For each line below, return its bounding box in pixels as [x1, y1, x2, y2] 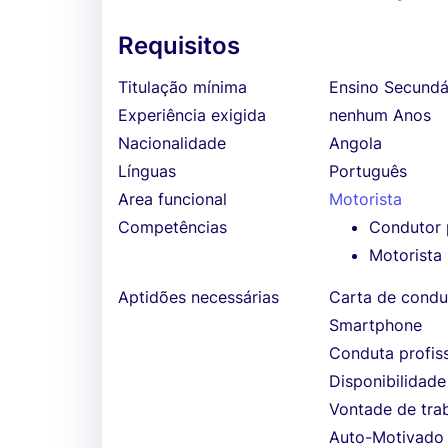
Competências [118, 217, 227, 237]
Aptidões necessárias [118, 287, 279, 307]
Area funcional [118, 189, 227, 209]
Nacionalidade [118, 133, 226, 153]
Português [329, 161, 408, 181]
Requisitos [118, 31, 240, 60]
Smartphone [329, 315, 423, 335]
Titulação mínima [118, 77, 247, 97]
